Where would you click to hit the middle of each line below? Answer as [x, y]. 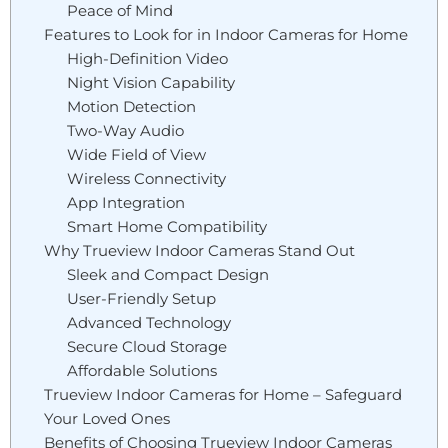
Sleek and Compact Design [167, 274]
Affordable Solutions [141, 370]
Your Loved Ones [106, 418]
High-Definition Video [147, 58]
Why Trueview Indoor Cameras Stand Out [199, 250]
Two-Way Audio [125, 130]
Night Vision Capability [150, 82]
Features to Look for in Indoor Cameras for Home [225, 34]
